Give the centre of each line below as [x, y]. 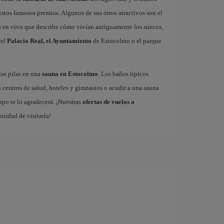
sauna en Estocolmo [70, 74]
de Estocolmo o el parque [126, 41]
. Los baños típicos [123, 74]
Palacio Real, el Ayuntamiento [49, 41]
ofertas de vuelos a [108, 102]
